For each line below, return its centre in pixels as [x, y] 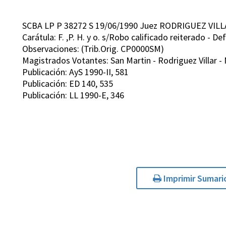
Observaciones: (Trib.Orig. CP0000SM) [93, 49]
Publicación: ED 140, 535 [68, 84]
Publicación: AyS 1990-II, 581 [75, 72]
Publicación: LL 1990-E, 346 [73, 95]
